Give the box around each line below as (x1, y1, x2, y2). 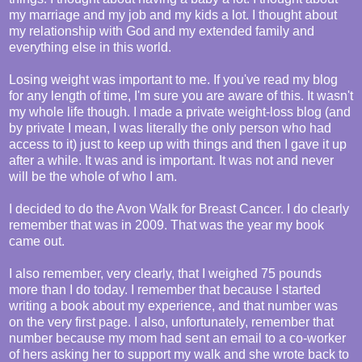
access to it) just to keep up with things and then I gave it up (9, 137, 347, 152)
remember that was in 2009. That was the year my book (9, 218, 324, 233)
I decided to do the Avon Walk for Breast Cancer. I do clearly (9, 202, 349, 217)
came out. (9, 234, 65, 249)
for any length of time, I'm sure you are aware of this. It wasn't (9, 89, 353, 103)
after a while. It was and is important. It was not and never (9, 154, 334, 168)
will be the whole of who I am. (9, 170, 177, 184)
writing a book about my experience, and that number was (9, 299, 338, 314)
